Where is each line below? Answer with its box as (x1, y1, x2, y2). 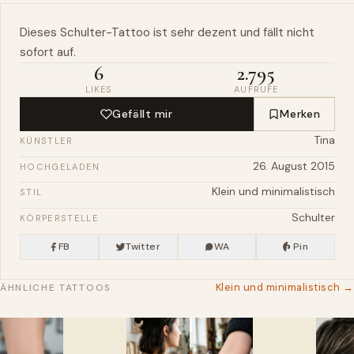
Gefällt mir (112, 107, 173, 122)
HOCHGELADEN (20, 160, 100, 172)
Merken (280, 107, 321, 122)
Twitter (126, 239, 160, 253)
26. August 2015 (253, 158, 335, 173)
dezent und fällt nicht (194, 24, 314, 40)
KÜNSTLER (20, 135, 73, 147)
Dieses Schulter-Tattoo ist (20, 24, 171, 40)
